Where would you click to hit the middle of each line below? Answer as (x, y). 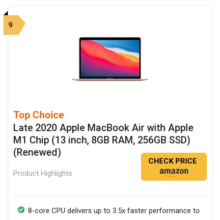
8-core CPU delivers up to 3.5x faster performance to (114, 210)
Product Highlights (43, 173)
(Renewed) (37, 152)
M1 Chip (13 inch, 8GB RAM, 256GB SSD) (102, 140)
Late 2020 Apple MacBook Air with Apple (103, 127)
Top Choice (39, 115)
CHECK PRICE (173, 161)
